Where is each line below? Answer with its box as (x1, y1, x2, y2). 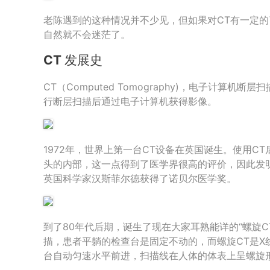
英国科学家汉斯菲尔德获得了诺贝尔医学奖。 (43, 172, 236, 184)
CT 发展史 (43, 52, 102, 68)
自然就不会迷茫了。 (43, 28, 130, 40)
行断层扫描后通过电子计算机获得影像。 (43, 95, 217, 107)
